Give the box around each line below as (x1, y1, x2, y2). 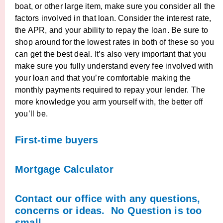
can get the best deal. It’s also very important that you (15, 50, 207, 58)
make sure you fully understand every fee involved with (15, 62, 213, 70)
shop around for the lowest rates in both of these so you (15, 38, 215, 46)
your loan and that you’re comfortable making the (15, 74, 191, 82)
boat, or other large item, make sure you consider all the (15, 2, 216, 10)
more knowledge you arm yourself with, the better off (15, 98, 203, 106)
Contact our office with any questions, (15, 193, 201, 204)
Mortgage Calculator (15, 164, 113, 175)
